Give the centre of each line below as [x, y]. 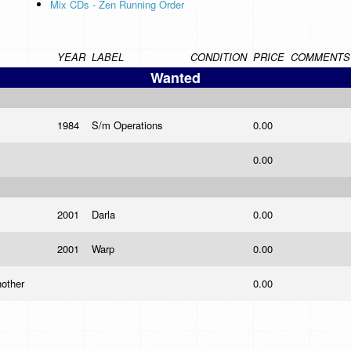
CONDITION [219, 57]
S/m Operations [129, 125]
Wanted [175, 78]
